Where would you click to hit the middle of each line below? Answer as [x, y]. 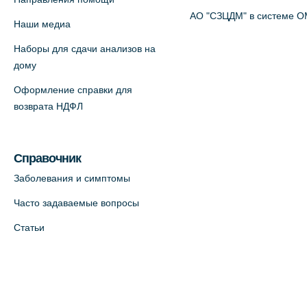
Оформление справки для [73, 89]
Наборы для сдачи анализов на [85, 48]
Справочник [47, 158]
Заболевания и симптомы [72, 178]
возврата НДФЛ [48, 106]
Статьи [29, 227]
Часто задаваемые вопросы [76, 202]
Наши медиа [42, 24]
